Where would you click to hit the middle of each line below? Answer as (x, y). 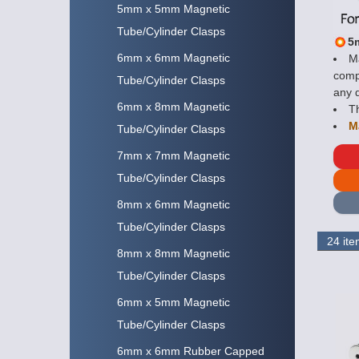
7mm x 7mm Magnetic (173, 155)
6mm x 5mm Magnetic (173, 302)
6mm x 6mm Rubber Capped (191, 351)
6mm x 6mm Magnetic (173, 58)
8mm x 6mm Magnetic (173, 204)
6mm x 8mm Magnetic (173, 107)
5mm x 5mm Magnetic (173, 9)
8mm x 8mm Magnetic (173, 253)
